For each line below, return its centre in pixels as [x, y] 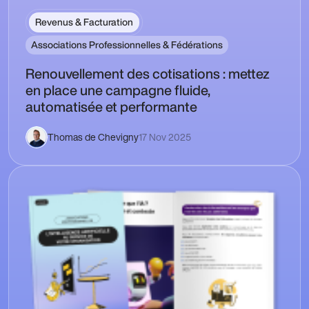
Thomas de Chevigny [93, 137]
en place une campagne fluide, [118, 90]
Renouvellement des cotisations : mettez [148, 73]
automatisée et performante [111, 106]
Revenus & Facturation [84, 22]
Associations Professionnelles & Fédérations [127, 44]
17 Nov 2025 [165, 137]
